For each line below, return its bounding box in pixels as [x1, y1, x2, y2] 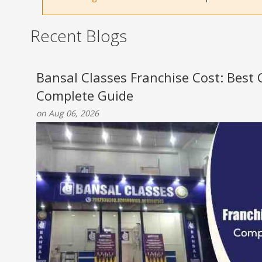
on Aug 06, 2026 [36, 108, 99, 119]
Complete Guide [36, 87, 133, 104]
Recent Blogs [30, 25, 127, 47]
